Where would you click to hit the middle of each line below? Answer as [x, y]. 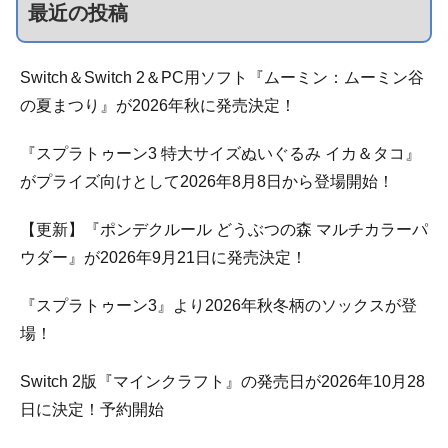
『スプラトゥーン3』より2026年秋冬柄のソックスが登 [218, 305]
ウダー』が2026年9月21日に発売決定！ [163, 257]
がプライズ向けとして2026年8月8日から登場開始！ [207, 181]
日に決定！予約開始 [92, 409]
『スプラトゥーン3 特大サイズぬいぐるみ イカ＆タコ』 [220, 153]
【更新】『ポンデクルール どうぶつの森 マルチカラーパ [224, 229]
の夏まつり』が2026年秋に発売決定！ [158, 105]
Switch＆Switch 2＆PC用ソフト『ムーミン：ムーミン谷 [222, 77]
